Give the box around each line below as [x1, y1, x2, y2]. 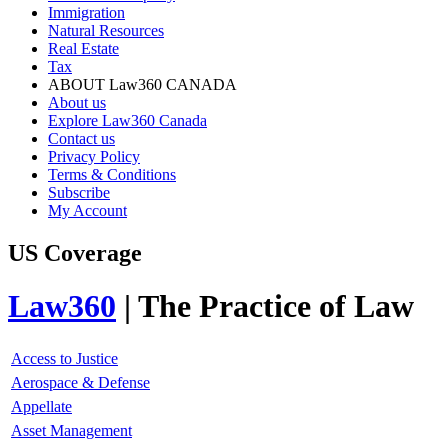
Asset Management [11, 421, 132, 439]
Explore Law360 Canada [48, 112, 207, 129]
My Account [48, 202, 127, 219]
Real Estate [48, 40, 119, 57]
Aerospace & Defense [11, 373, 150, 391]
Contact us [48, 130, 115, 147]
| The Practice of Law [124, 288, 414, 325]
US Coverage [8, 239, 142, 266]
